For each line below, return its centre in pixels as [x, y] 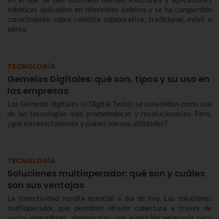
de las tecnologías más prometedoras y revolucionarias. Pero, [109, 113]
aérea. [17, 29]
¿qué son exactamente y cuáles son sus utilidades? [87, 123]
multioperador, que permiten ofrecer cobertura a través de [109, 208]
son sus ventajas [46, 185]
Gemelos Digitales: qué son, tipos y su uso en [109, 79]
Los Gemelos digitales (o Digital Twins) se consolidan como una [109, 103]
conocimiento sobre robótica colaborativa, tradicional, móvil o [109, 19]
